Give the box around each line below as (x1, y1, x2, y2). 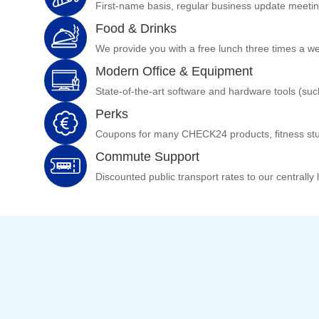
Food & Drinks (95, 21, 177, 36)
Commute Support (95, 149, 199, 164)
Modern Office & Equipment (95, 63, 253, 78)
